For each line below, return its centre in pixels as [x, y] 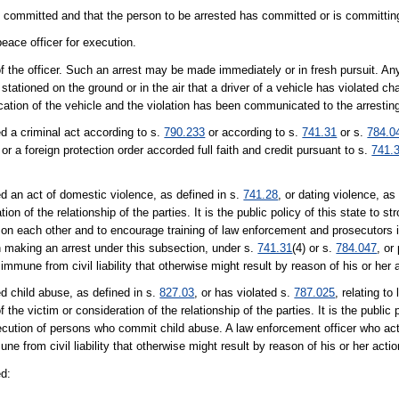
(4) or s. [314, 248]
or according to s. [254, 132]
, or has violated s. [244, 293]
